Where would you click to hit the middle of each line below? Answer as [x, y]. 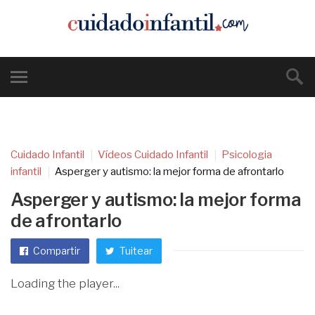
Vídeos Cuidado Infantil [153, 155]
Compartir [56, 251]
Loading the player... [65, 283]
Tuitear [135, 251]
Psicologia [247, 155]
